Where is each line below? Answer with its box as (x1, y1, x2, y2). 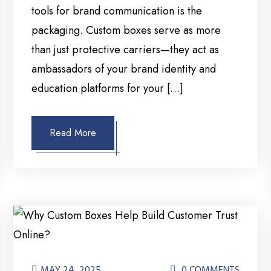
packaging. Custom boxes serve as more (31, 22, 221, 39)
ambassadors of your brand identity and (31, 61, 217, 77)
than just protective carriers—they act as (31, 42, 220, 58)
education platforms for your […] (31, 80, 184, 97)
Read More (50, 126, 97, 140)
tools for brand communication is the (31, 3, 203, 19)
